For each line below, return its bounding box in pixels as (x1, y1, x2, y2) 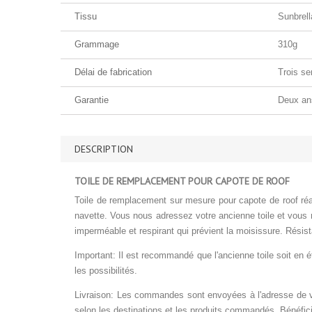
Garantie (75, 95, 109, 105)
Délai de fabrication (75, 67, 152, 77)
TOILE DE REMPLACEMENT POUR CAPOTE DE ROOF (75, 175, 290, 187)
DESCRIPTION (75, 143, 133, 155)
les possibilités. (75, 265, 137, 276)
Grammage (75, 39, 119, 49)
